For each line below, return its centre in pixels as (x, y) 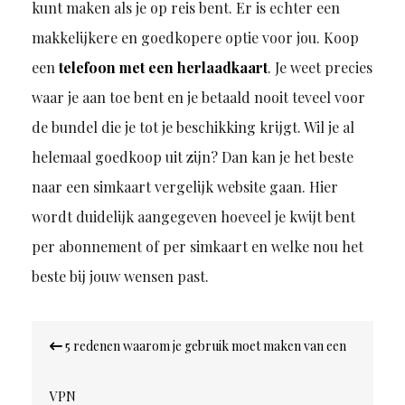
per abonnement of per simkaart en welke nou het (197, 247)
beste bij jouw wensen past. (120, 277)
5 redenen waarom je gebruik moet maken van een (204, 346)
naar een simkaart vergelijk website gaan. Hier (184, 187)
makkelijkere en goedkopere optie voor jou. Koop (195, 38)
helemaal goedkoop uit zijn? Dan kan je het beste (192, 157)
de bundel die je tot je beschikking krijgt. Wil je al (193, 127)
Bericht (66, 332)
